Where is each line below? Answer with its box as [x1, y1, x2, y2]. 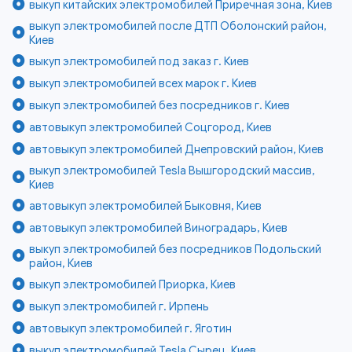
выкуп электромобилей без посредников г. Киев [29, 98, 291, 113]
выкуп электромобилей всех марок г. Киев [29, 76, 258, 91]
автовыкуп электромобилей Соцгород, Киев [29, 120, 273, 135]
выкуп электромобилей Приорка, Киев [29, 277, 236, 292]
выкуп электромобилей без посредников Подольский [29, 242, 322, 257]
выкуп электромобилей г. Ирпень [29, 299, 210, 314]
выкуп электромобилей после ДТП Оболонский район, [29, 19, 328, 34]
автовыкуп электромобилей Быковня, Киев [29, 199, 262, 214]
